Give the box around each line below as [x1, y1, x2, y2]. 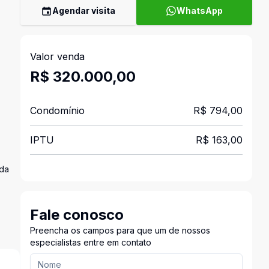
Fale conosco [29, 206, 124, 223]
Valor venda [29, 50, 85, 62]
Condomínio [29, 104, 85, 116]
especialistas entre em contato [29, 237, 151, 247]
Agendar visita [52, 5, 116, 16]
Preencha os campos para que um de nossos [29, 225, 210, 235]
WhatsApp [176, 5, 223, 16]
